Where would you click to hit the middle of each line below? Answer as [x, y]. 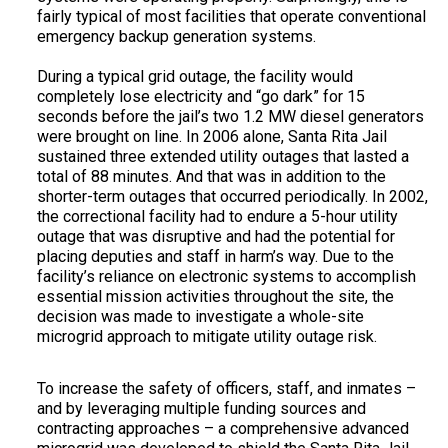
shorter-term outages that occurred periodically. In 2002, [232, 197]
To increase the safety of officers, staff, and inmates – [226, 389]
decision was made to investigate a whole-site [200, 317]
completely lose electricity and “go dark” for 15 [200, 97]
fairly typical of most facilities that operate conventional [231, 17]
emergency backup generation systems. [176, 37]
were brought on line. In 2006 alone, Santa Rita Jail [211, 137]
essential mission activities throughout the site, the [215, 297]
